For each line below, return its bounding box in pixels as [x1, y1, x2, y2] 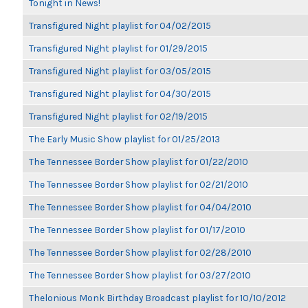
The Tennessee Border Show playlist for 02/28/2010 [29, 247, 252, 258]
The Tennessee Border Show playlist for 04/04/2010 [29, 201, 252, 212]
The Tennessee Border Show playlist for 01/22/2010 [29, 156, 248, 167]
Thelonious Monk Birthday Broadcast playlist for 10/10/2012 [29, 292, 286, 303]
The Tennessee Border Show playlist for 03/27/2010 [29, 269, 251, 280]
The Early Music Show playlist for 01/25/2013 [29, 133, 220, 144]
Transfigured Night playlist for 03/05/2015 [29, 65, 211, 76]
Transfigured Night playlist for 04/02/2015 [29, 20, 211, 31]
